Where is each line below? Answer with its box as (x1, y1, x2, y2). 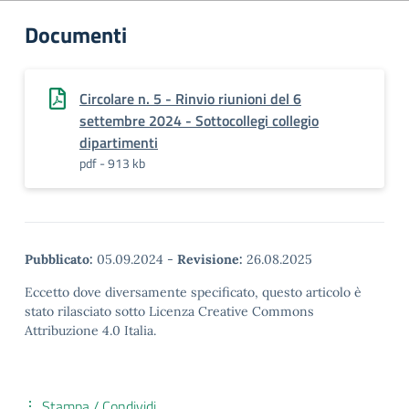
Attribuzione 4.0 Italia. (25, 322, 156, 339)
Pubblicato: (25, 251, 93, 267)
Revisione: (177, 251, 243, 267)
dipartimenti (79, 131, 158, 153)
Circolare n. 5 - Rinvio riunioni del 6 (79, 88, 301, 110)
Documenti (25, 18, 127, 51)
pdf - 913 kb (79, 153, 145, 173)
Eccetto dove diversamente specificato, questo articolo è (25, 284, 362, 300)
